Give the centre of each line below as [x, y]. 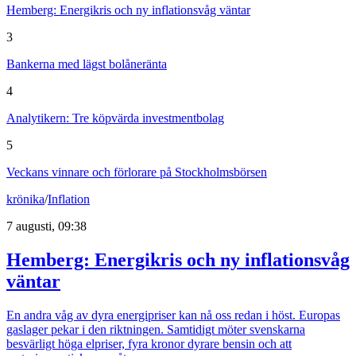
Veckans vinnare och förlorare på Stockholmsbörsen [137, 172]
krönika [25, 199]
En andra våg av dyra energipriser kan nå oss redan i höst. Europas [173, 315]
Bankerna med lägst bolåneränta [87, 64]
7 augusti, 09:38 [46, 226]
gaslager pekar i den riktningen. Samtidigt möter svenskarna [156, 330]
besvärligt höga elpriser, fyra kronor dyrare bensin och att [149, 344]
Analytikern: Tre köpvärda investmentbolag [115, 118]
